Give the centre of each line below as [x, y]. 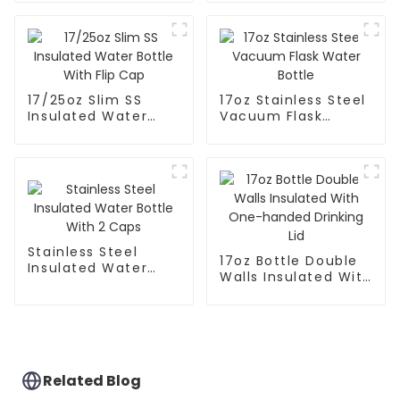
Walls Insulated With [296, 277]
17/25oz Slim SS [85, 100]
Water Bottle [267, 133]
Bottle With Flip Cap [102, 133]
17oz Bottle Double [288, 261]
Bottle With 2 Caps [97, 283]
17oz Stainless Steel [292, 100]
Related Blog [92, 380]
